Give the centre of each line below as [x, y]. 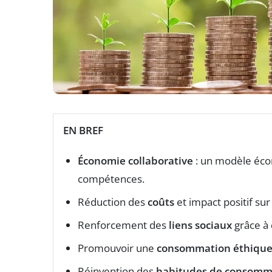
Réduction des [113, 202]
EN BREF [83, 130]
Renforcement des [123, 225]
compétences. [111, 178]
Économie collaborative [135, 160]
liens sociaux [200, 225]
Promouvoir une [117, 248]
